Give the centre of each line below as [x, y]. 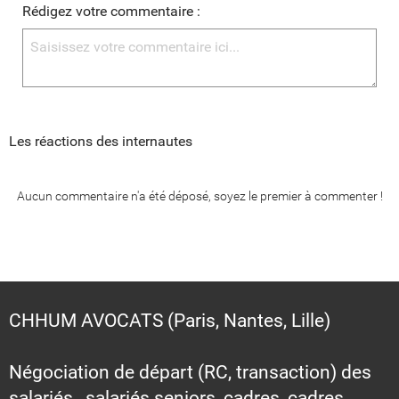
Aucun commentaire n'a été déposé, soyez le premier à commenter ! [199, 195]
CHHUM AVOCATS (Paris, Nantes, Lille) [170, 320]
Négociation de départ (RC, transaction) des [190, 372]
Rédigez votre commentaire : [111, 11]
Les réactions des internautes [101, 141]
